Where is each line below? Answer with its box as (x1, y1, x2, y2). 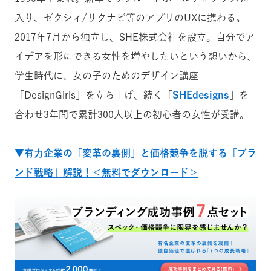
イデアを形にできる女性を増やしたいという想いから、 (15, 51, 256, 61)
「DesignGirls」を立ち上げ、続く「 (15, 90, 172, 100)
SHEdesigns (172, 90, 229, 100)
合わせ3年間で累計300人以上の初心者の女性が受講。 (15, 109, 249, 119)
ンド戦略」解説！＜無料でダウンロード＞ (15, 168, 198, 177)
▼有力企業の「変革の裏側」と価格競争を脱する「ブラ (15, 148, 256, 158)
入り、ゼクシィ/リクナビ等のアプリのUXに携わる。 (15, 13, 246, 22)
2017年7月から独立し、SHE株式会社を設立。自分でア (15, 32, 255, 42)
